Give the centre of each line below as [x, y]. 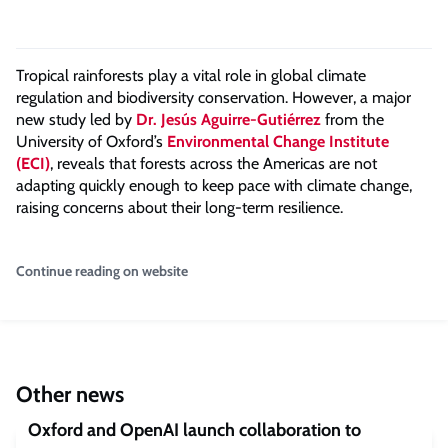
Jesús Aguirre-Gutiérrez [239, 119]
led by [113, 119]
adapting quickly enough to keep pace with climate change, [214, 185]
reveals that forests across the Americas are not [215, 163]
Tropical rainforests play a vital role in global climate [191, 75]
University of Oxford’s [91, 141]
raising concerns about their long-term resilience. [179, 207]
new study [53, 119]
